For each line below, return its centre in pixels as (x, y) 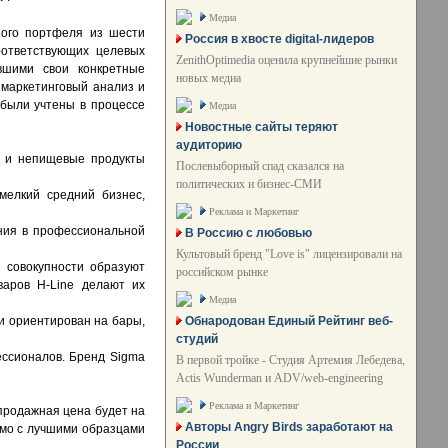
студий (197, 339)
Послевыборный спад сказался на (260, 166)
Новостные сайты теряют (261, 127)
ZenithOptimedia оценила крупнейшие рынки (286, 60)
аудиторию (209, 145)
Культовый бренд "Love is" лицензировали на (289, 254)
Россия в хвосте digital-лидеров (279, 39)
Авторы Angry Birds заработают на (289, 427)
